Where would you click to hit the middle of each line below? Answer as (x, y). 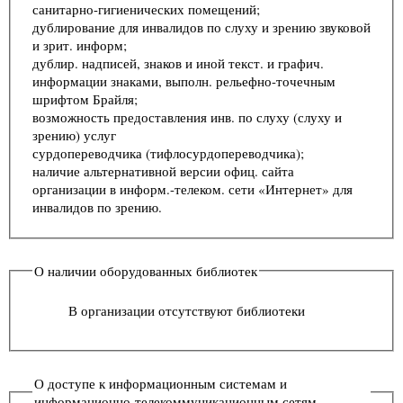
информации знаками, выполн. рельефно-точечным (184, 81)
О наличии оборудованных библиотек (146, 270)
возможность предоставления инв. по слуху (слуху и (187, 116)
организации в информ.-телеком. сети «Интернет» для (193, 188)
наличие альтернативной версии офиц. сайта (163, 170)
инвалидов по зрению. (97, 206)
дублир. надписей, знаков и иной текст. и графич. (178, 63)
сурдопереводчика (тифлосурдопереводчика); (170, 152)
